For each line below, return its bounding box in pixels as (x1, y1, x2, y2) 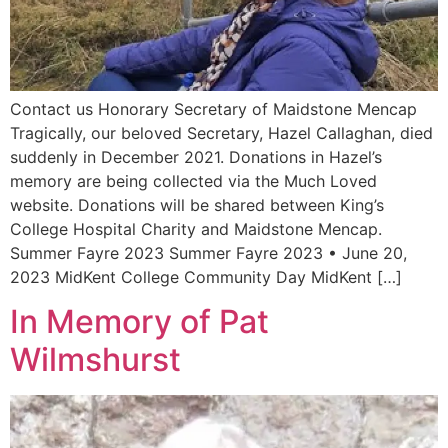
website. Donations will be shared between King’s (10, 194, 384, 215)
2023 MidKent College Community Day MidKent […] (10, 266, 402, 287)
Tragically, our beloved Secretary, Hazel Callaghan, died (10, 122, 433, 143)
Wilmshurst (10, 340, 181, 380)
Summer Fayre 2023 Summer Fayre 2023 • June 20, (10, 242, 407, 263)
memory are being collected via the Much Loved (10, 170, 377, 191)
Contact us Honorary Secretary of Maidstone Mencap (10, 98, 417, 119)
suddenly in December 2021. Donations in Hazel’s (10, 146, 382, 167)
